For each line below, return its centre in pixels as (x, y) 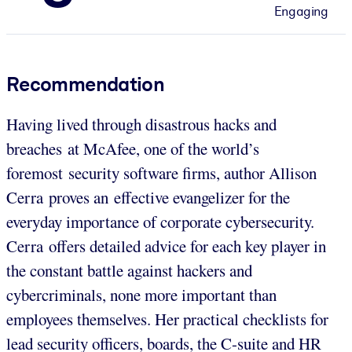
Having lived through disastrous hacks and (141, 124)
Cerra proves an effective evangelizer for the (148, 197)
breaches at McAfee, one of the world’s (133, 148)
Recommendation (86, 84)
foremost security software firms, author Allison (161, 172)
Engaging (301, 11)
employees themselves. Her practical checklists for (167, 319)
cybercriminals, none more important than (141, 294)
